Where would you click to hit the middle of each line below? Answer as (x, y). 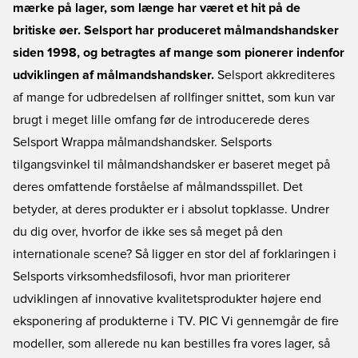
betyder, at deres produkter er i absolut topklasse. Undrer (171, 209)
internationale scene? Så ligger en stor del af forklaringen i (175, 254)
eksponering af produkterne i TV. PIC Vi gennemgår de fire (176, 321)
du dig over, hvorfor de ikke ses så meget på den (148, 232)
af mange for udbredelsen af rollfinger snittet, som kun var (174, 97)
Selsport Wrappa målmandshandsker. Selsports (142, 142)
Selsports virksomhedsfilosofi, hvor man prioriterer (151, 276)
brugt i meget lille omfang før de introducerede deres (161, 120)
